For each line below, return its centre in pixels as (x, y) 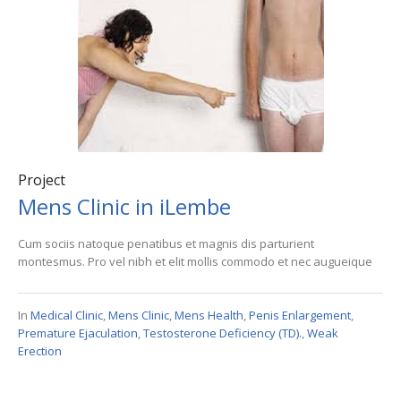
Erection (40, 351)
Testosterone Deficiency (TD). (222, 333)
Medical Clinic (67, 316)
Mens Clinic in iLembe (124, 207)
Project (42, 180)
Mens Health (209, 316)
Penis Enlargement (300, 316)
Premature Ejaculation (78, 333)
